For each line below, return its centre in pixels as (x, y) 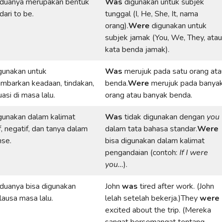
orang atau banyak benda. (149, 95)
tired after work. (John (177, 186)
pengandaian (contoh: (142, 153)
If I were (194, 153)
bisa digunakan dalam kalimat (155, 141)
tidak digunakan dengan (165, 117)
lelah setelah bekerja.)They (152, 198)
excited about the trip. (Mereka (158, 210)
